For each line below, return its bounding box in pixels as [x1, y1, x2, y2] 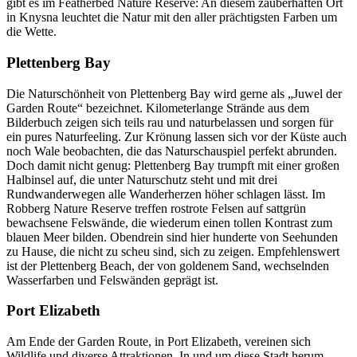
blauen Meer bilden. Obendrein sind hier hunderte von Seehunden [6, 229, 338, 244]
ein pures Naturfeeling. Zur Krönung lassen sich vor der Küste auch [6, 129, 347, 143]
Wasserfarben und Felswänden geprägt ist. [6, 273, 218, 287]
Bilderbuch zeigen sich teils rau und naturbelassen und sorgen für [6, 115, 333, 129]
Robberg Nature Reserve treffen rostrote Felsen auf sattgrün [6, 201, 306, 215]
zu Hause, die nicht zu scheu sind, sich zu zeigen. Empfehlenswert [6, 244, 339, 258]
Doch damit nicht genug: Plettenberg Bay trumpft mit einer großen [6, 158, 339, 172]
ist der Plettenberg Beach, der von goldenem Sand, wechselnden [6, 258, 329, 273]
